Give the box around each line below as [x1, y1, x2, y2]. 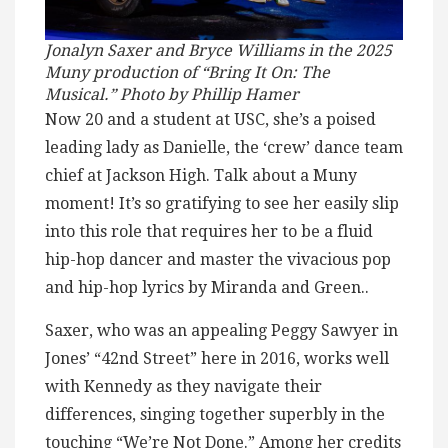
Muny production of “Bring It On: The [45, 63, 330, 83]
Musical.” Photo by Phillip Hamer [45, 85, 299, 105]
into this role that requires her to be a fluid [45, 222, 373, 242]
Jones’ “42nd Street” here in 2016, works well [45, 349, 389, 369]
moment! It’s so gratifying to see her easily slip [45, 194, 399, 214]
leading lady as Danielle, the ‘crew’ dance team [45, 138, 403, 158]
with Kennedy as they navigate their [45, 377, 322, 397]
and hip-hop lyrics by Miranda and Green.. [45, 278, 369, 298]
